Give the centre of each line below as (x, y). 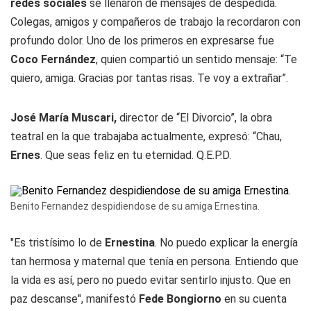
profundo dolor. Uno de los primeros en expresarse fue (142, 41)
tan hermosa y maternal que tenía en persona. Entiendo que (154, 261)
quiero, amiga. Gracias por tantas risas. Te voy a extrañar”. (149, 78)
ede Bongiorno (183, 299)
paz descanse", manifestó (75, 299)
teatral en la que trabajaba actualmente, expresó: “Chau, (146, 136)
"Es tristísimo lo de (58, 243)
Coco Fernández (53, 59)
